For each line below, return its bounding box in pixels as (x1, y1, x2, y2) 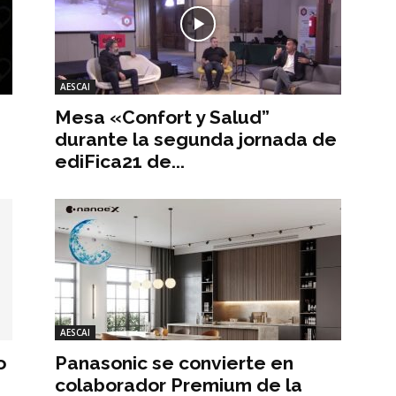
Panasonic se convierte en (55, 351, 293, 374)
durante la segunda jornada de (55, 127, 337, 150)
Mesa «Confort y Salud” (55, 105, 270, 128)
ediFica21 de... (55, 149, 185, 172)
